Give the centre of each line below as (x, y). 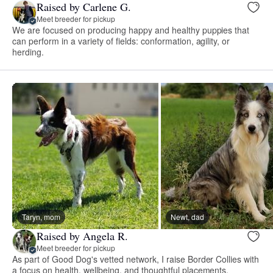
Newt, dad (187, 216)
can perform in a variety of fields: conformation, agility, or (121, 41)
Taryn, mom (41, 216)
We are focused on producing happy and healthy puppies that (131, 30)
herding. (28, 51)
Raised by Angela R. (82, 236)
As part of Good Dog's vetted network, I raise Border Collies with (136, 259)
